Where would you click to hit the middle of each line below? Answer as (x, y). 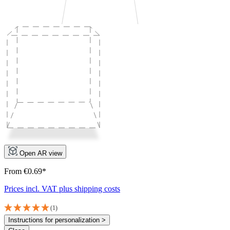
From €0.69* (25, 171)
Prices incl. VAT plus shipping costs (62, 188)
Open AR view (41, 153)
